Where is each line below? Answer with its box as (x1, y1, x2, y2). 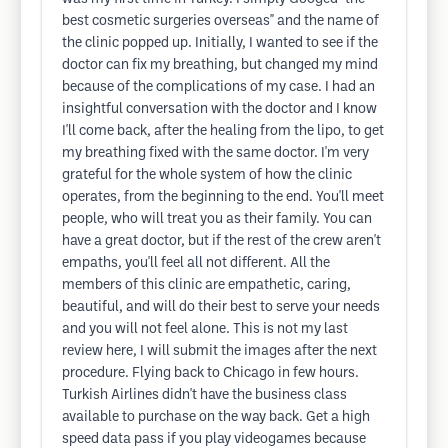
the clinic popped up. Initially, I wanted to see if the (62, 37, 378, 50)
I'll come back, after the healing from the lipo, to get (62, 125, 384, 138)
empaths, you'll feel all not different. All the (62, 257, 330, 270)
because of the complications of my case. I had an (62, 81, 375, 94)
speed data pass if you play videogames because (62, 433, 366, 446)
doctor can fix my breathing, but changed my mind (62, 59, 378, 72)
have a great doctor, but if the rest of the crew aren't (62, 235, 381, 248)
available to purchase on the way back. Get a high (62, 411, 370, 424)
